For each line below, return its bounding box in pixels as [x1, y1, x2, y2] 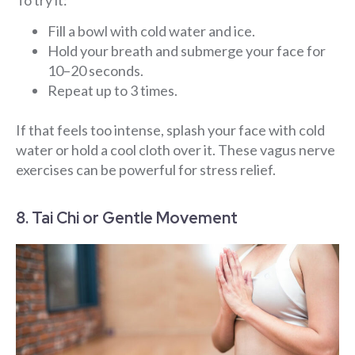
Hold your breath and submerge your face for [48, 42, 326, 60]
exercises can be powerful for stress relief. [16, 161, 276, 179]
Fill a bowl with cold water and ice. [48, 22, 255, 40]
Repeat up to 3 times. [48, 82, 177, 100]
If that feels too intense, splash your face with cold [16, 121, 325, 139]
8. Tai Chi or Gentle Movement [16, 207, 238, 228]
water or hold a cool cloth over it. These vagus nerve [16, 141, 335, 159]
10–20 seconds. [48, 62, 143, 80]
